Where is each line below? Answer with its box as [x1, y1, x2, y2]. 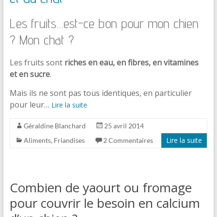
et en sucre [9, 68, 50, 79]
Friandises [53, 136, 85, 144]
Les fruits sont [9, 57, 64, 68]
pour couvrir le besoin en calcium [9, 194, 200, 212]
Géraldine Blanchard [23, 121, 86, 130]
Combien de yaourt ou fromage [9, 178, 192, 196]
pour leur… [9, 99, 51, 110]
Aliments [23, 136, 51, 144]
